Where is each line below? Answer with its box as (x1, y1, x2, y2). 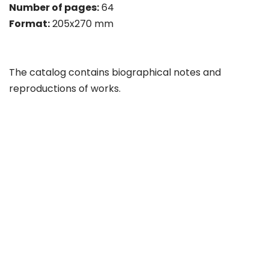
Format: (9, 17, 50, 31)
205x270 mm (50, 17, 113, 31)
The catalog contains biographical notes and (9, 65, 221, 79)
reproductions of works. (9, 82, 121, 95)
